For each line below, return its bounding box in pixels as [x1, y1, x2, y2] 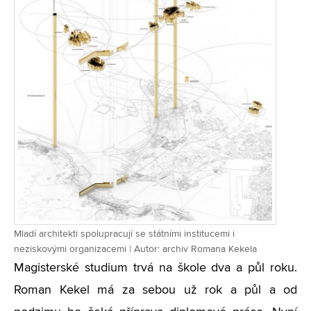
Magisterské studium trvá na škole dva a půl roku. [14, 262, 297, 274]
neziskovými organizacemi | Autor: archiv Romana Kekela [14, 244, 257, 254]
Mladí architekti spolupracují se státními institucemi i [14, 229, 235, 239]
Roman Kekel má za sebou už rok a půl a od [14, 284, 297, 296]
